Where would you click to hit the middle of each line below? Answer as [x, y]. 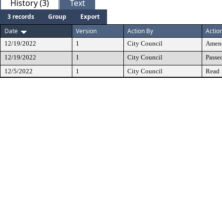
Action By [140, 31]
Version [86, 31]
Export [90, 17]
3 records [21, 17]
